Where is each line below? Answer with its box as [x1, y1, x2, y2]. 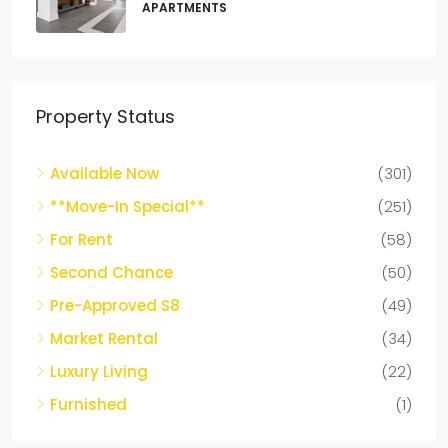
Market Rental [50, 332, 158, 354]
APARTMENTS [142, 3, 227, 21]
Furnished [50, 398, 127, 420]
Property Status [36, 108, 175, 134]
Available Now [50, 167, 159, 189]
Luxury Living [50, 365, 148, 387]
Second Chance [50, 266, 173, 288]
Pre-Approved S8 [50, 299, 180, 321]
